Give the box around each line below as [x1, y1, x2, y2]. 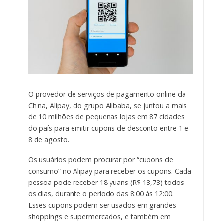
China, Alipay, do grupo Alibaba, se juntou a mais [28, 101, 187, 110]
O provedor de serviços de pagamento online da [28, 89, 186, 99]
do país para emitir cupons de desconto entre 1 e [28, 123, 188, 133]
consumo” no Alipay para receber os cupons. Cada [28, 166, 191, 176]
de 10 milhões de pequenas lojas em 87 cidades [28, 112, 184, 122]
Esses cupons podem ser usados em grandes [28, 200, 176, 210]
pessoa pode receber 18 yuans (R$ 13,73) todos [28, 177, 184, 187]
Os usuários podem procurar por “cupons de [28, 154, 173, 164]
